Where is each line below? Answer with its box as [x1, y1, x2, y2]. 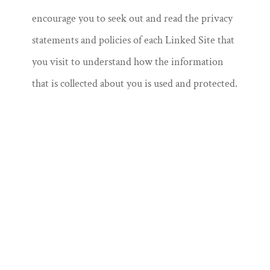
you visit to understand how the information [31, 55, 224, 69]
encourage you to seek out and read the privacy [31, 11, 233, 25]
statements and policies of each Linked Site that [31, 33, 234, 47]
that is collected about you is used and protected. [31, 77, 237, 90]
